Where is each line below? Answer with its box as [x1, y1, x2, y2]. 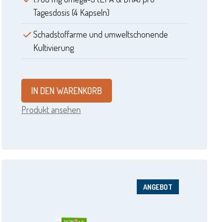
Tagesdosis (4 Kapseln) [33, 7, 110, 18]
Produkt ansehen [21, 104, 81, 115]
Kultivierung [33, 42, 74, 54]
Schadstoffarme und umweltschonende [33, 29, 168, 40]
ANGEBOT [143, 182, 172, 192]
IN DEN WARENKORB [31, 85, 103, 97]
